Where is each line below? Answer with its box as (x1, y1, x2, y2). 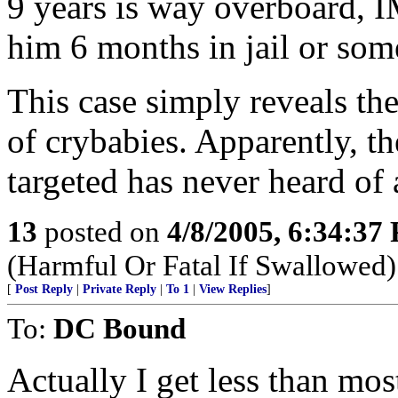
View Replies (199, 283, 267, 296)
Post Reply (15, 283, 73, 296)
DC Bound (53, 312, 186, 345)
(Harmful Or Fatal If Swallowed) (7, 249, 396, 282)
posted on (37, 215, 167, 248)
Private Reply (83, 283, 156, 296)
